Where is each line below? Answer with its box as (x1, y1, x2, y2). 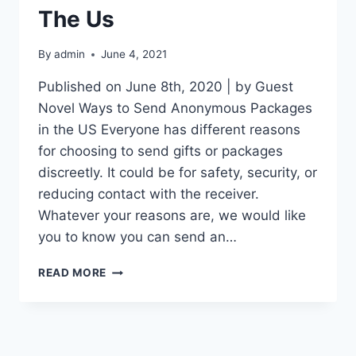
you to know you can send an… (38, 229, 237, 246)
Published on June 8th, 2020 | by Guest (38, 79, 293, 95)
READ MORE (38, 266, 107, 280)
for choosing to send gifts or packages (38, 143, 283, 160)
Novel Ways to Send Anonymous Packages (38, 100, 312, 117)
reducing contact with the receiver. (38, 186, 259, 203)
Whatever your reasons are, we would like (38, 207, 306, 224)
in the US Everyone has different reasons (38, 122, 300, 138)
